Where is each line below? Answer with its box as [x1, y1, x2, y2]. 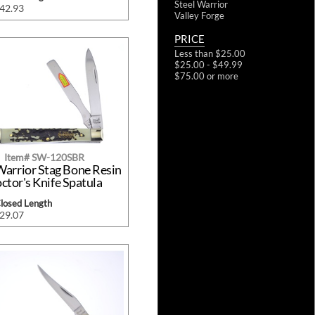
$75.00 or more [174, 70, 238, 82]
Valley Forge [174, 10, 224, 21]
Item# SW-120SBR [4, 151, 84, 164]
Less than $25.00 [174, 48, 245, 59]
